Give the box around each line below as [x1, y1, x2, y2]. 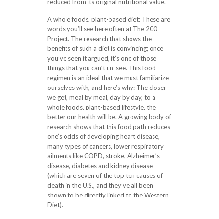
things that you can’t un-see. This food [47, 64, 156, 72]
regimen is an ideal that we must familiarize [47, 74, 169, 82]
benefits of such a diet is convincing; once [47, 44, 163, 52]
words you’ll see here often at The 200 [47, 25, 157, 33]
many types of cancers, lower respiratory [47, 142, 164, 150]
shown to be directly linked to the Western [47, 191, 169, 199]
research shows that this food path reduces [47, 123, 170, 131]
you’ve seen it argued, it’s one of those [47, 54, 156, 62]
